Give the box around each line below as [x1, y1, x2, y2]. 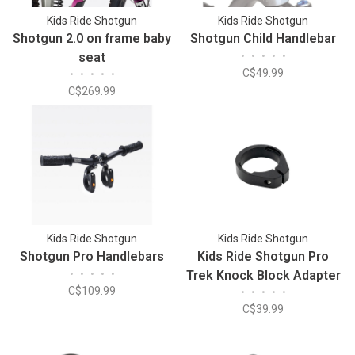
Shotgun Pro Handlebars [20, 249, 164, 264]
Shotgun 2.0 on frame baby [13, 30, 171, 46]
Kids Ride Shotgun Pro [197, 249, 329, 264]
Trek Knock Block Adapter [185, 268, 341, 283]
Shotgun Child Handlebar [190, 30, 336, 46]
